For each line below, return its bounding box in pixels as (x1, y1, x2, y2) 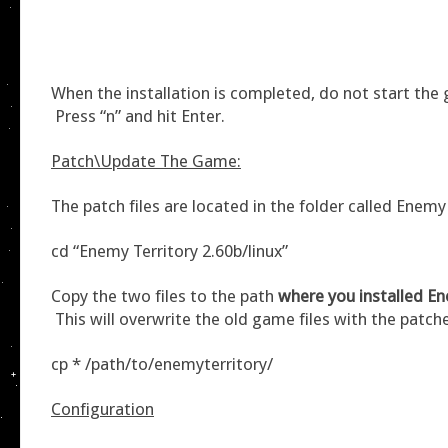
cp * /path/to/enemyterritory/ (51, 353, 273, 374)
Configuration (51, 398, 154, 419)
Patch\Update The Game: (51, 150, 241, 171)
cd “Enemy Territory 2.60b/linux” (51, 240, 288, 261)
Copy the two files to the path (51, 285, 278, 306)
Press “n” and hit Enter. (51, 105, 225, 126)
